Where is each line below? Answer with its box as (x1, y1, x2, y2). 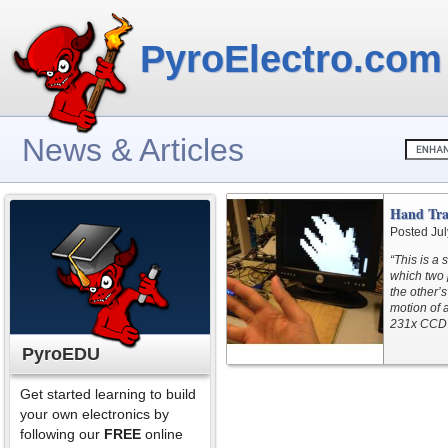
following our (20, 426, 104, 442)
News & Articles (22, 132, 244, 168)
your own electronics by (20, 406, 169, 422)
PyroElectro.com (140, 38, 442, 80)
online (141, 426, 183, 442)
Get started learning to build (20, 386, 196, 402)
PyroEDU (22, 344, 100, 364)
